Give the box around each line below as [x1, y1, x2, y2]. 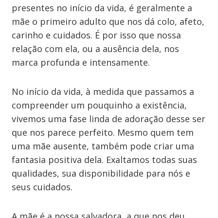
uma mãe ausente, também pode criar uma [12, 140, 194, 152]
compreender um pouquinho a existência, [12, 99, 187, 111]
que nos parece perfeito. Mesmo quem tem [12, 127, 194, 138]
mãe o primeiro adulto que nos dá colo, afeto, [12, 16, 204, 27]
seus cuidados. [12, 181, 73, 193]
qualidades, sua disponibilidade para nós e [12, 167, 190, 179]
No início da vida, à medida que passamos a [12, 86, 194, 97]
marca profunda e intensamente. [12, 56, 150, 68]
